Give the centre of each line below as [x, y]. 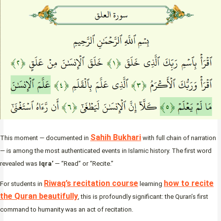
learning [151, 184]
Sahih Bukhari [116, 138]
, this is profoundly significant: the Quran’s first [143, 197]
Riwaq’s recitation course [91, 184]
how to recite [189, 184]
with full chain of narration [179, 138]
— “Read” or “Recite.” [84, 164]
